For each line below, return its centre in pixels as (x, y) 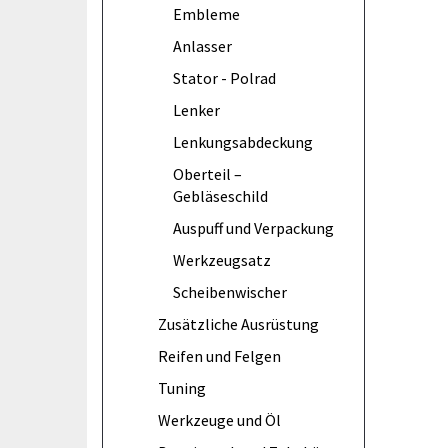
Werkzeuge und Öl (219, 419)
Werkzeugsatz (222, 259)
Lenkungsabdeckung (243, 141)
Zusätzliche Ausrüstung (238, 323)
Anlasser (202, 45)
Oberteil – (207, 173)
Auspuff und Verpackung (253, 227)
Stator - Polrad (224, 77)
